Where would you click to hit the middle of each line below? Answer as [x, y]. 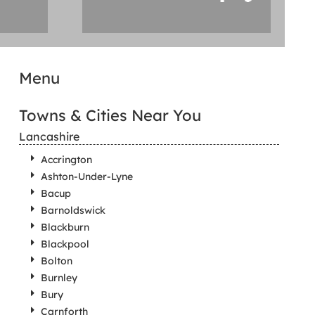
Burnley [59, 278]
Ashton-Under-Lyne [86, 177]
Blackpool [65, 244]
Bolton [56, 261]
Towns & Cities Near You [110, 116]
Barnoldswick [73, 211]
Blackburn [65, 227]
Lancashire [49, 137]
